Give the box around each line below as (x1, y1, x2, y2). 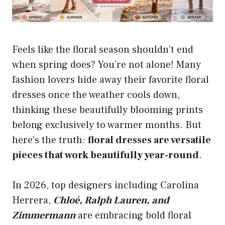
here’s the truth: (12, 134, 88, 147)
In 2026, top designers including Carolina (12, 179, 199, 192)
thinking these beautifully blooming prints (12, 103, 203, 117)
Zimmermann (12, 209, 75, 222)
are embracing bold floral (75, 209, 191, 222)
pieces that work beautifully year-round (12, 149, 199, 162)
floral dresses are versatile (88, 134, 211, 147)
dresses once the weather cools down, (12, 88, 180, 102)
